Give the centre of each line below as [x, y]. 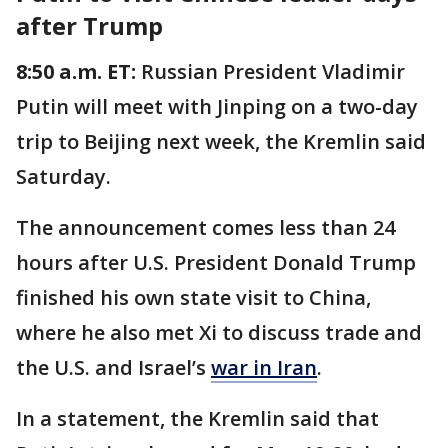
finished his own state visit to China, [193, 297]
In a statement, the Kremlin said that [197, 418]
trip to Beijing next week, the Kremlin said [221, 141]
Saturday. [63, 176]
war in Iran [264, 367]
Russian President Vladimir [270, 71]
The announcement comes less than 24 [205, 227]
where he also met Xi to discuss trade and [219, 332]
